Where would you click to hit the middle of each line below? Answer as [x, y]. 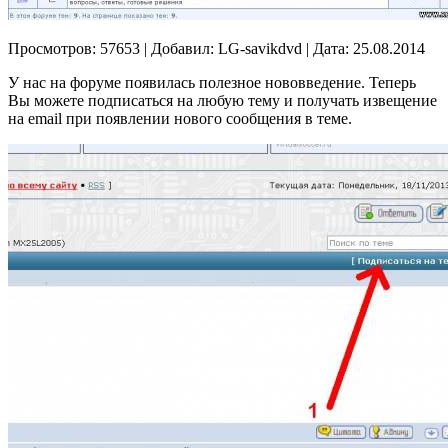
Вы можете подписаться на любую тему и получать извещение [222, 101]
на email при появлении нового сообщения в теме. [180, 119]
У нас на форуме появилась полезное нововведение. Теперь [212, 83]
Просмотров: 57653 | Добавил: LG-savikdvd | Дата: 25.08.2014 [216, 49]
